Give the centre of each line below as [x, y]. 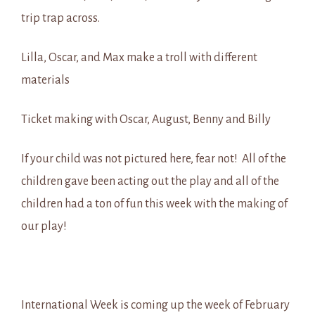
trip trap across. [60, 18]
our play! [44, 226]
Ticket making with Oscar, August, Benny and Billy [146, 120]
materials [45, 80]
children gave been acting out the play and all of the [150, 181]
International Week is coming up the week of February [155, 305]
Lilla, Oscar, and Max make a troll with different [139, 58]
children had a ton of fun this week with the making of [154, 204]
